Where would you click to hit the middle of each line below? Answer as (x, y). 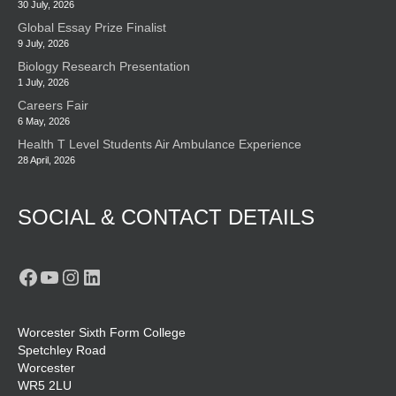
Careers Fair (53, 106)
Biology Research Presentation (104, 67)
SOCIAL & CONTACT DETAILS (166, 217)
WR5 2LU (45, 386)
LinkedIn (120, 276)
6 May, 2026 (44, 122)
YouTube (79, 276)
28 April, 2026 (46, 160)
